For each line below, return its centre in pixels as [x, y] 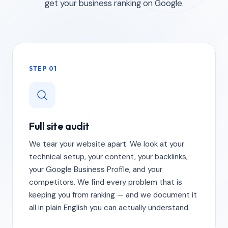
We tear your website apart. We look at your [107, 144]
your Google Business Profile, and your [96, 169]
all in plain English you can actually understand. [109, 208]
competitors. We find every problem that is [106, 182]
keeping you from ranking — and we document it [113, 195]
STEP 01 [43, 68]
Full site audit [59, 126]
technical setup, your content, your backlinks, [108, 157]
